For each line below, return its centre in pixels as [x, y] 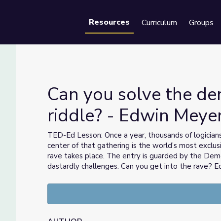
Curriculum [159, 23]
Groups [201, 23]
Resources [109, 22]
